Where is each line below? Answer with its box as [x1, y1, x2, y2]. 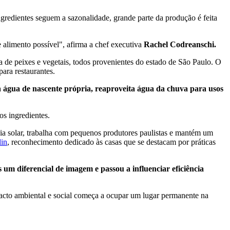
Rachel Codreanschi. [144, 40, 216, 49]
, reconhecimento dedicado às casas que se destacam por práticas [7, 137, 216, 146]
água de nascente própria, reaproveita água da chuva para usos [3, 84, 223, 93]
